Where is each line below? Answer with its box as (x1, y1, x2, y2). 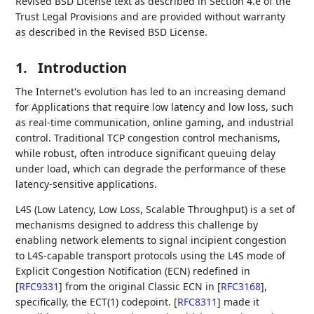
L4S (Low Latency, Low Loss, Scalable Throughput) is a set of (15, 203, 296, 216)
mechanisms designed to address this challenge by (15, 218, 259, 231)
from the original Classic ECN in (62, 280, 218, 293)
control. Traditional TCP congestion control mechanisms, (15, 131, 281, 144)
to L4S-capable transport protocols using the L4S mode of (15, 249, 286, 262)
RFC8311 (177, 295, 218, 308)
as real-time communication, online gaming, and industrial (15, 116, 294, 129)
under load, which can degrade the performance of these (15, 162, 287, 175)
